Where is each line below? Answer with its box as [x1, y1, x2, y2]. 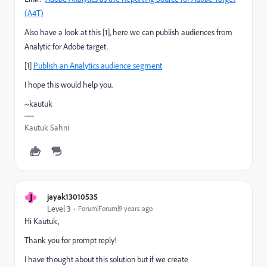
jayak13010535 [47, 191, 98, 201]
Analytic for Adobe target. [24, 41, 108, 52]
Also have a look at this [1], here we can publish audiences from [24, 27, 232, 38]
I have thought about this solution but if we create [24, 254, 188, 265]
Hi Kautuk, [24, 216, 59, 226]
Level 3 [47, 203, 71, 214]
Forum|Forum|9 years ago [78, 204, 153, 213]
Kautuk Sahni [24, 122, 69, 133]
